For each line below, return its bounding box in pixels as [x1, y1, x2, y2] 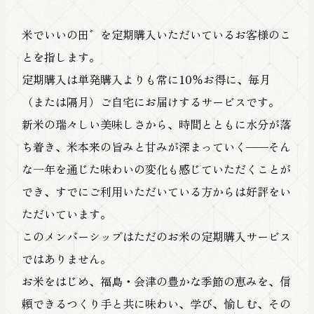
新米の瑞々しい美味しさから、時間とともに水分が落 [21, 115, 291, 132]
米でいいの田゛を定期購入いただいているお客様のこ [21, 25, 291, 43]
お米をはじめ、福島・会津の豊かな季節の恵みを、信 [21, 272, 291, 289]
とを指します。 [21, 48, 100, 65]
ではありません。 [21, 250, 111, 267]
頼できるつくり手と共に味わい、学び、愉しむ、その [21, 294, 291, 312]
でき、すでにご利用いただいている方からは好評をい [21, 182, 291, 200]
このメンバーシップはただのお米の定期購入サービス [21, 227, 291, 245]
